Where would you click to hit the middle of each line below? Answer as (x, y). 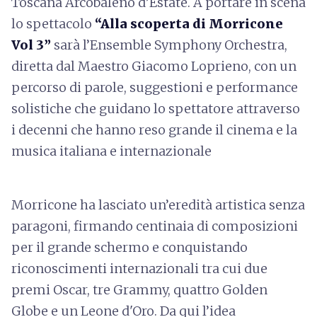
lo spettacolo (53, 24)
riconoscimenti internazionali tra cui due (139, 269)
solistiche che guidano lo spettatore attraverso (156, 109)
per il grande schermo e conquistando (129, 247)
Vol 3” (31, 45)
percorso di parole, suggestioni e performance (155, 87)
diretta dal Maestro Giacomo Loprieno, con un (154, 66)
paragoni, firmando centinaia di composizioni (155, 226)
